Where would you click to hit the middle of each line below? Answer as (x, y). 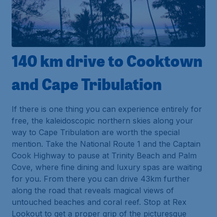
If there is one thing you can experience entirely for (107, 109)
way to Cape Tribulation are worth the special (96, 132)
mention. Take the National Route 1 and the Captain (106, 144)
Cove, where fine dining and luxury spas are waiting (107, 167)
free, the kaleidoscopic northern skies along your (102, 120)
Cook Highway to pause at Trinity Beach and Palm (104, 155)
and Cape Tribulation (87, 84)
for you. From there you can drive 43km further (101, 178)
